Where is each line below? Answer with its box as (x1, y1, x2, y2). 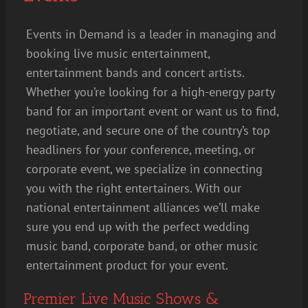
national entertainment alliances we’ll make (26, 199, 260, 215)
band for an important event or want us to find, (26, 103, 278, 119)
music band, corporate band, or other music (26, 238, 258, 254)
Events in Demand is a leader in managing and (26, 26, 276, 42)
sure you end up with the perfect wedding (26, 219, 250, 234)
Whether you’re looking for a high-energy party (26, 84, 274, 100)
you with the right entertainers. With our (26, 180, 241, 196)
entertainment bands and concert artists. (26, 65, 244, 80)
